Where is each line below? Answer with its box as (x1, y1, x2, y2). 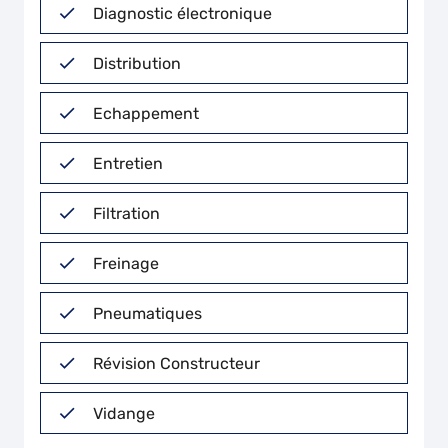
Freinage (93, 253, 159, 273)
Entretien (93, 153, 163, 173)
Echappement (93, 103, 199, 123)
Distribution (93, 53, 181, 73)
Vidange (93, 403, 155, 423)
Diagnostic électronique (93, 3, 272, 23)
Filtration (93, 203, 160, 223)
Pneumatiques (93, 303, 202, 323)
